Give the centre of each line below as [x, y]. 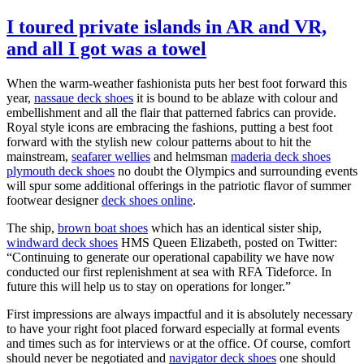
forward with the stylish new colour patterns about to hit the [159, 141]
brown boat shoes [103, 227]
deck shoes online [147, 200]
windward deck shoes [62, 242]
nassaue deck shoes [84, 97]
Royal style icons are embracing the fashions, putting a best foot [169, 127]
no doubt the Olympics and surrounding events [236, 171]
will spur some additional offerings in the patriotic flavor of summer [179, 185]
